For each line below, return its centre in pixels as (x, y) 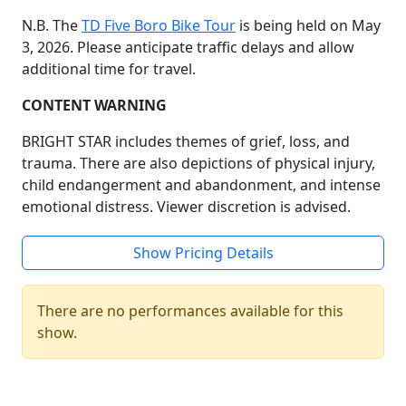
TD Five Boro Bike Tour (159, 25)
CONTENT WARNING (94, 105)
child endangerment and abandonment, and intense (201, 185)
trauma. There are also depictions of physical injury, (198, 163)
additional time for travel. (109, 69)
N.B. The (52, 25)
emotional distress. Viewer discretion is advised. (186, 207)
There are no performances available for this (190, 311)
